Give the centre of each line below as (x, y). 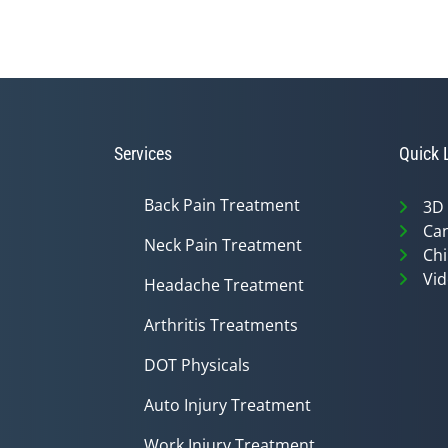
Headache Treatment (224, 285)
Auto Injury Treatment (227, 405)
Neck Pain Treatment (223, 245)
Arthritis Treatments (221, 325)
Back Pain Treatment (222, 205)
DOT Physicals (197, 365)
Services (143, 153)
